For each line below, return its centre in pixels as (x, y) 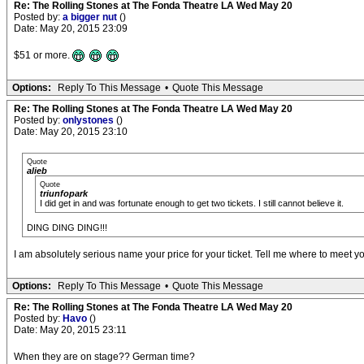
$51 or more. (42, 55)
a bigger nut (91, 17)
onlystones (89, 121)
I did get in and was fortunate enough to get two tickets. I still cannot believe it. (192, 204)
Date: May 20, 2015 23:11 (70, 330)
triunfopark (64, 194)
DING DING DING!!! (67, 228)
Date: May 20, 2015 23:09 (71, 28)
